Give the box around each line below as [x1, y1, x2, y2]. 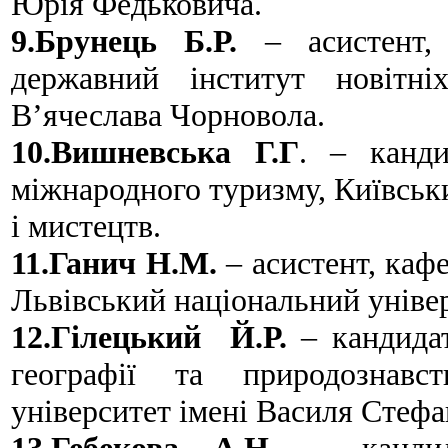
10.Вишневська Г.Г [11, 133, 299, 170]
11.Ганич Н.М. [11, 244, 217, 281]
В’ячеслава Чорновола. [11, 96, 325, 133]
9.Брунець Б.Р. [11, 22, 238, 59]
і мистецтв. [11, 207, 161, 244]
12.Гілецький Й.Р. [11, 318, 287, 355]
